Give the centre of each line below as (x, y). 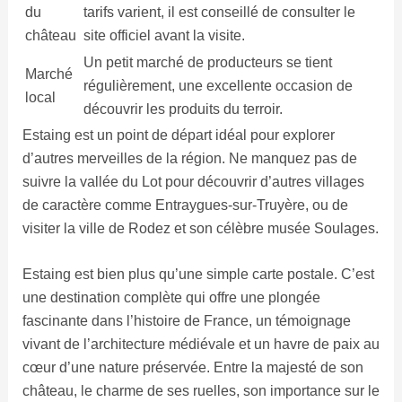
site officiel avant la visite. (164, 35)
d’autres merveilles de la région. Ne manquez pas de (189, 158)
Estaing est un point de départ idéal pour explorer (178, 135)
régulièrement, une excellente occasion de (218, 85)
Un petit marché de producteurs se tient (207, 62)
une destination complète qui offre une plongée (171, 298)
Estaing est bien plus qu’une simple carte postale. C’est (198, 275)
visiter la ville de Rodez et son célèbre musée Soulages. (200, 228)
